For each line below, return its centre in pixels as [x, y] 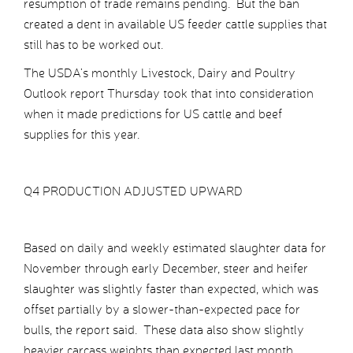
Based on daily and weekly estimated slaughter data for [175, 248]
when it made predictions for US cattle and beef [153, 114]
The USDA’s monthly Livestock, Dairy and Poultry [160, 73]
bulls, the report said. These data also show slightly [164, 330]
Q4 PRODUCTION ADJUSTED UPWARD [133, 191]
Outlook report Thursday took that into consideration [169, 94]
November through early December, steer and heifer [166, 269]
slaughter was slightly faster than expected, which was [171, 289]
